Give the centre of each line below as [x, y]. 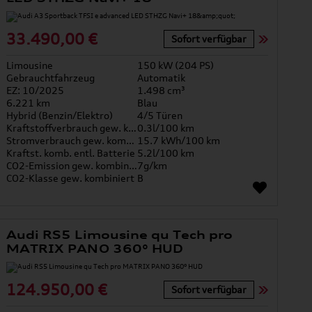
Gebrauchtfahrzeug [51, 78]
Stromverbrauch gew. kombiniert [131, 141]
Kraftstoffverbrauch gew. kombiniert [133, 128]
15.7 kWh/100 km [179, 141]
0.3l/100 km [166, 128]
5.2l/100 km [166, 153]
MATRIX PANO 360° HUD [95, 249]
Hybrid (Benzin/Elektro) [60, 116]
